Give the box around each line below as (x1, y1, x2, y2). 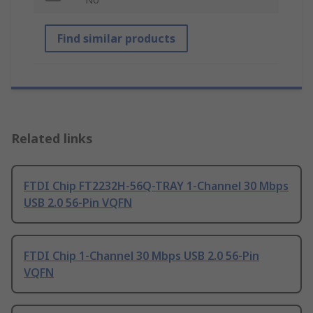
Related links (11, 130, 93, 147)
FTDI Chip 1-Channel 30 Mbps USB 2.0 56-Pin (24, 248, 259, 264)
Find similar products (57, 31, 175, 47)
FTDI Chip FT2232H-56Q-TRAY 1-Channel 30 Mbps (24, 178, 289, 194)
